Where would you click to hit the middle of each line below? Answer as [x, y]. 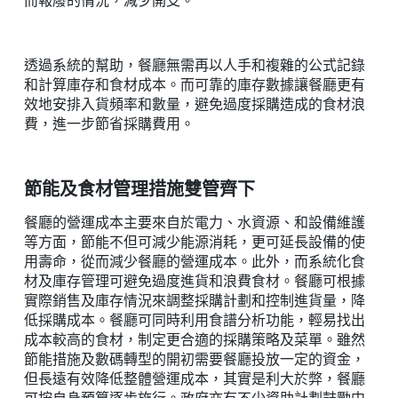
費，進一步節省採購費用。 [109, 124]
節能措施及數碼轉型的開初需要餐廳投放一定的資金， [194, 360]
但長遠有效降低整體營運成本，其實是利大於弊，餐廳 [194, 379]
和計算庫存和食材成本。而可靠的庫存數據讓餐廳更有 [194, 85]
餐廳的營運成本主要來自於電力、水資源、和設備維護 [194, 223]
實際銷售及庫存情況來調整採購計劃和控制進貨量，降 [194, 301]
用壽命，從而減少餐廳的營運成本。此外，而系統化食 [194, 262]
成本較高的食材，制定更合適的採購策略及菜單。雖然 [194, 340]
